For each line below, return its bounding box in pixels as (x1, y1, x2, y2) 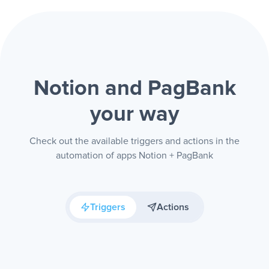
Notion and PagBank (33, 78, 236, 100)
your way (90, 104, 179, 125)
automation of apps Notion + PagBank (56, 151, 213, 160)
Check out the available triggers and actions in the (29, 136, 240, 146)
